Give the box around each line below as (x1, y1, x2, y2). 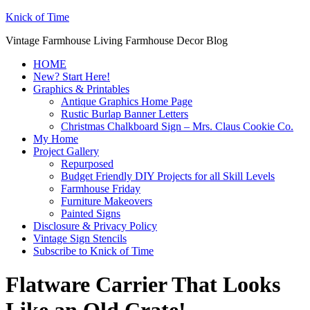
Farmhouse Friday (61, 183, 140, 194)
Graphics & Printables (33, 83, 129, 95)
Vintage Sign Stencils (33, 232, 127, 244)
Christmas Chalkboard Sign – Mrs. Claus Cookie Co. (61, 120, 293, 132)
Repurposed (61, 158, 113, 170)
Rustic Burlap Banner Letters (61, 108, 188, 120)
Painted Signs (61, 208, 120, 219)
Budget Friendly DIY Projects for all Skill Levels (61, 170, 275, 182)
